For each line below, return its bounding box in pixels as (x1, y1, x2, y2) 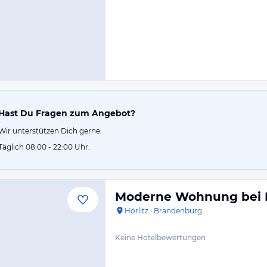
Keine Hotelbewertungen (115, 233, 206, 242)
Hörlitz (125, 206, 148, 215)
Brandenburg (154, 206, 202, 215)
